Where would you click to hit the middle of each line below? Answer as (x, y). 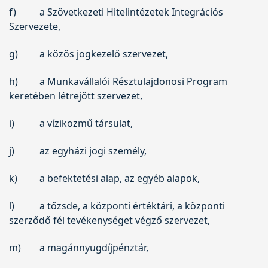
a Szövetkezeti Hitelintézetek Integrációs (131, 12)
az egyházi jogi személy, (93, 150)
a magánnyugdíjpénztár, (94, 247)
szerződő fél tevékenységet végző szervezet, (109, 220)
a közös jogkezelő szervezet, (103, 54)
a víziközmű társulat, (86, 123)
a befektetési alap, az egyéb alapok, (119, 178)
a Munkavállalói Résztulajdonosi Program (133, 81)
